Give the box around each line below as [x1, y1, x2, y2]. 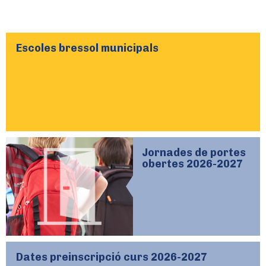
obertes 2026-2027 [142, 157, 243, 170]
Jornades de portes [142, 146, 246, 159]
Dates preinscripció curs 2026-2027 [16, 251, 207, 264]
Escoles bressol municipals [16, 42, 159, 55]
